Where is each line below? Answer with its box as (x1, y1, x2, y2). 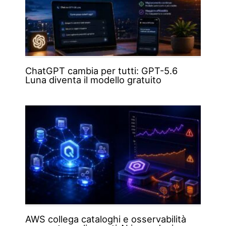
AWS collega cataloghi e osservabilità (25, 213, 186, 225)
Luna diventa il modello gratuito (25, 74, 161, 86)
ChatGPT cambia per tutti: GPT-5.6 (25, 65, 178, 77)
